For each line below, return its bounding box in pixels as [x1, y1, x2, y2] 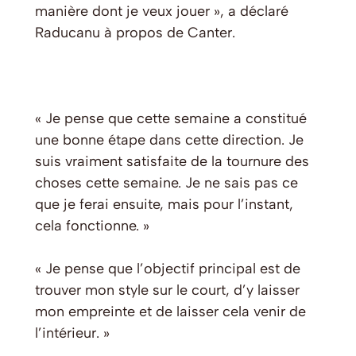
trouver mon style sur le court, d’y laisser [35, 281, 300, 300]
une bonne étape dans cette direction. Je [35, 131, 304, 149]
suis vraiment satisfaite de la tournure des [35, 153, 309, 171]
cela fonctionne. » [35, 217, 149, 235]
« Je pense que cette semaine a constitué [35, 110, 307, 128]
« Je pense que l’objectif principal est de [35, 260, 300, 278]
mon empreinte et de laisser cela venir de [35, 303, 306, 321]
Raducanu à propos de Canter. [35, 24, 235, 42]
